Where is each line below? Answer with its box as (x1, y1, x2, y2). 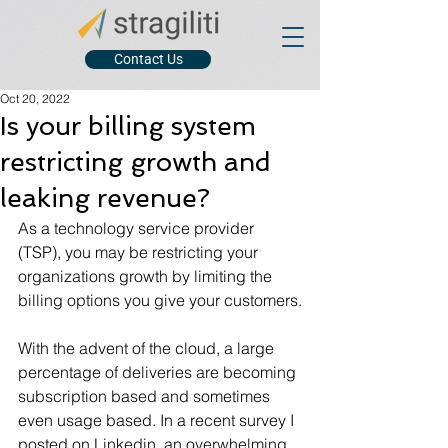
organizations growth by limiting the (18, 266, 276, 286)
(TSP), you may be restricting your (18, 242, 262, 262)
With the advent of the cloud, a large (18, 338, 278, 358)
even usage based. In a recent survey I (18, 410, 298, 430)
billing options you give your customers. (18, 290, 302, 310)
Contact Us (113, 51, 183, 67)
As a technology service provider (18, 218, 258, 238)
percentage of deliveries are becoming (18, 362, 300, 382)
